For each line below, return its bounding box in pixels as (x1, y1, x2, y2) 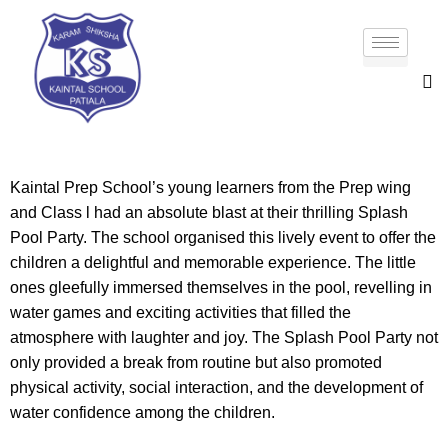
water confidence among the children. (10, 403, 275, 421)
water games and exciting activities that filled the (10, 303, 351, 321)
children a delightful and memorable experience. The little (10, 253, 416, 271)
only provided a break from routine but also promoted (10, 353, 382, 371)
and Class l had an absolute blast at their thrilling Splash (10, 203, 408, 221)
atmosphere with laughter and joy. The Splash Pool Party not (10, 328, 438, 346)
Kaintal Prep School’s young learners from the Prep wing (10, 178, 411, 196)
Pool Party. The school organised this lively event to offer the (10, 228, 436, 246)
